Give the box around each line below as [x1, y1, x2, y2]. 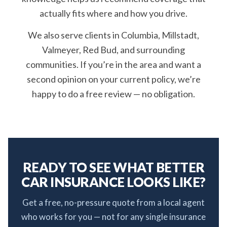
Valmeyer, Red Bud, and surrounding [42, 44, 185, 55]
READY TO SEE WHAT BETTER [22, 159, 205, 175]
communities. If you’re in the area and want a [26, 59, 201, 70]
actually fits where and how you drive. [40, 8, 187, 19]
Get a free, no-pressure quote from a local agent [22, 197, 205, 208]
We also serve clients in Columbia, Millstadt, [28, 29, 199, 41]
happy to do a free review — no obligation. [32, 88, 195, 99]
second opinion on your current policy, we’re [26, 73, 201, 85]
